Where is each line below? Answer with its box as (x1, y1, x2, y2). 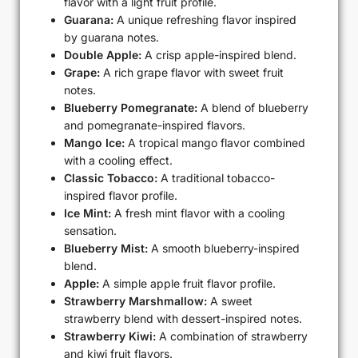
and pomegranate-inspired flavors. (64, 118, 245, 133)
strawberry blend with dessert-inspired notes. (64, 312, 302, 326)
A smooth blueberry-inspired (148, 241, 300, 256)
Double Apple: (64, 48, 141, 62)
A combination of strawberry (156, 329, 308, 344)
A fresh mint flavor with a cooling (111, 206, 285, 221)
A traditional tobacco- (157, 171, 275, 185)
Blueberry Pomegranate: (64, 101, 197, 115)
